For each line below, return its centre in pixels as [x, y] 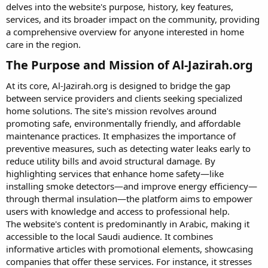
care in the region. [43, 44]
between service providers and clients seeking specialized [124, 98]
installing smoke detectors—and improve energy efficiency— [132, 186]
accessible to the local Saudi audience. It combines [109, 236]
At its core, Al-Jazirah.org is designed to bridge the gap [118, 86]
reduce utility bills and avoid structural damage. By [111, 161]
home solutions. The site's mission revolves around [111, 111]
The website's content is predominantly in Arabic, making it [128, 224]
